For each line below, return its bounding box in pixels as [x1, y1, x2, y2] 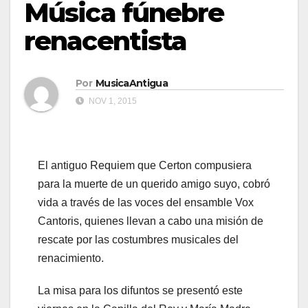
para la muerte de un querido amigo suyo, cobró [38, 178, 270, 190]
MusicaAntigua [95, 77, 168, 90]
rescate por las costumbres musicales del [38, 234, 239, 246]
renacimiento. [38, 252, 104, 265]
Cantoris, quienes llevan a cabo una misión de [38, 215, 263, 228]
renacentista [24, 25, 187, 57]
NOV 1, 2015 [87, 96, 137, 107]
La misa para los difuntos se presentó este [38, 285, 243, 297]
